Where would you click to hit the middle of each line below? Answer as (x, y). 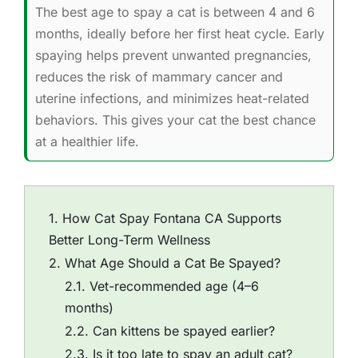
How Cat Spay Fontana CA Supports (171, 219)
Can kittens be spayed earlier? (183, 331)
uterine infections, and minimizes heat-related (172, 99)
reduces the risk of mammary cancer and (159, 77)
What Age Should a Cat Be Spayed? (172, 263)
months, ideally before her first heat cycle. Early (179, 34)
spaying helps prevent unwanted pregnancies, (173, 56)
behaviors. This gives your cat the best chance (175, 120)
